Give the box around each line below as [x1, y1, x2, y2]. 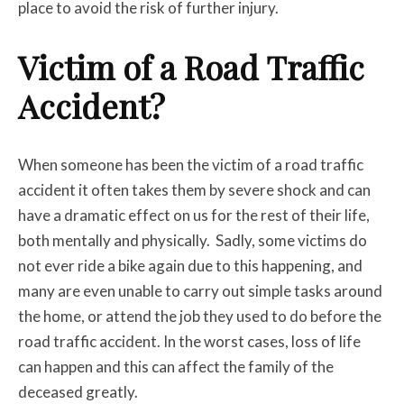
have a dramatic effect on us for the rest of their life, [18, 206, 370, 225]
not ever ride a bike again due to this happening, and [18, 256, 363, 275]
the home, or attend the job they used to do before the [18, 307, 381, 326]
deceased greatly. [18, 382, 138, 401]
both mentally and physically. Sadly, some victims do [18, 231, 367, 250]
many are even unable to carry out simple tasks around [18, 281, 382, 300]
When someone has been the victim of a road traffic [18, 155, 363, 174]
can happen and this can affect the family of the [18, 357, 334, 376]
